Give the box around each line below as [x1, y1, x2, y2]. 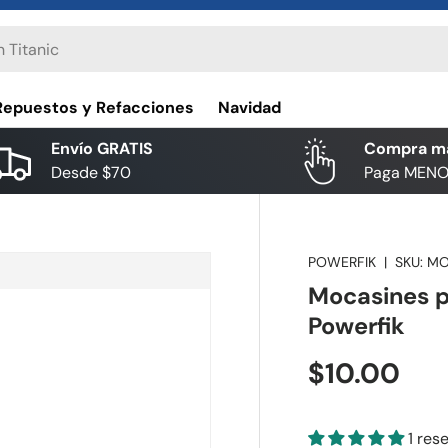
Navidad [218, 97, 281, 118]
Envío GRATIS [51, 138, 153, 159]
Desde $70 [51, 162, 131, 183]
